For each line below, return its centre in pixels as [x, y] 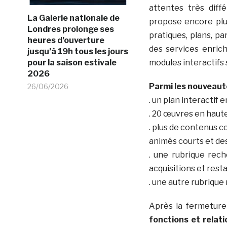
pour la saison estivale [72, 62]
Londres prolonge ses [70, 29]
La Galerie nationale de [73, 18]
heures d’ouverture [66, 40]
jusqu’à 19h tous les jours [78, 51]
